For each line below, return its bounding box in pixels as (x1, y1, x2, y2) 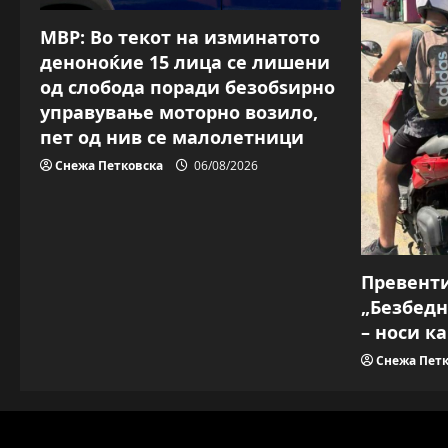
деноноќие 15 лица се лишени (40, 49, 330, 74)
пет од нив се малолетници (40, 124, 304, 149)
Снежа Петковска (55, 156, 163, 174)
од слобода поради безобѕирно (40, 74, 335, 99)
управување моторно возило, (40, 99, 318, 124)
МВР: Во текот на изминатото (40, 24, 320, 49)
